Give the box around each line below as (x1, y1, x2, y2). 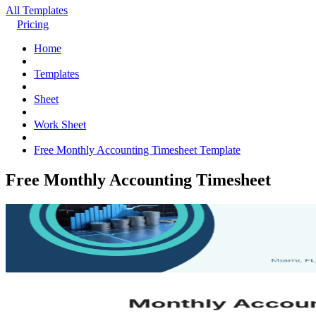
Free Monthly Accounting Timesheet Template (34, 144, 241, 156)
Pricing (17, 18, 49, 30)
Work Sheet (34, 119, 86, 130)
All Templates (6, 4, 68, 16)
